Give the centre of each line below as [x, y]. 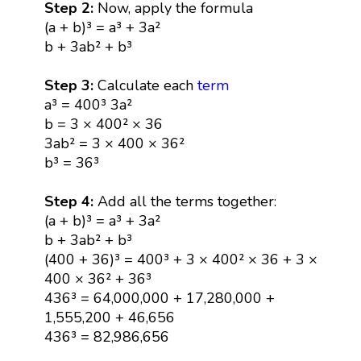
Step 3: [71, 85]
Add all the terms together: [187, 201]
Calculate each [147, 85]
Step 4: [71, 201]
